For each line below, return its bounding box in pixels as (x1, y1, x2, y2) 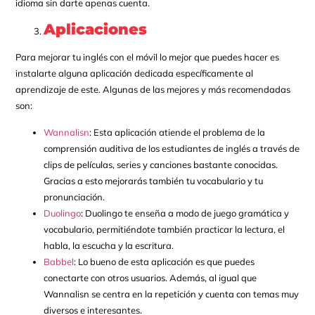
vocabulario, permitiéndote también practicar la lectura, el (43, 223, 285, 235)
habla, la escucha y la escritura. (43, 239, 174, 251)
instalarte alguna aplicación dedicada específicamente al (15, 67, 253, 79)
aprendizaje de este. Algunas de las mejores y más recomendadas (15, 84, 290, 96)
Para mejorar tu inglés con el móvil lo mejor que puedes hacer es (15, 51, 279, 63)
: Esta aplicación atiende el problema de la (89, 126, 265, 138)
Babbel (43, 255, 74, 267)
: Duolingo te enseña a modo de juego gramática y (80, 207, 289, 219)
